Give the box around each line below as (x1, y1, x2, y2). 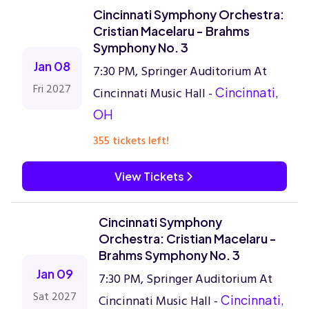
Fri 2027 (33, 80, 71, 98)
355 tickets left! (93, 132, 169, 150)
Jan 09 (37, 266, 73, 281)
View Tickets (114, 169, 184, 183)
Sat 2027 (33, 288, 77, 306)
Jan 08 (34, 58, 70, 74)
